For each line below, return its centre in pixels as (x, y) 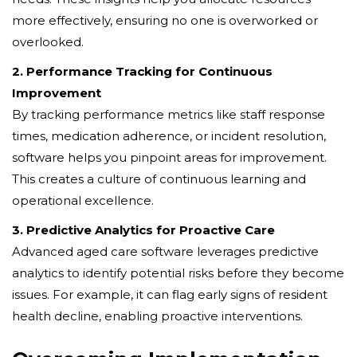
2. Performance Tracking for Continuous (142, 71)
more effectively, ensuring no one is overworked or (165, 20)
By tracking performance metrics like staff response (169, 114)
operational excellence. (83, 200)
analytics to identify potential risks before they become (178, 273)
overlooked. (48, 41)
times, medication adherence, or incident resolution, (169, 135)
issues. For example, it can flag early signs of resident (170, 294)
